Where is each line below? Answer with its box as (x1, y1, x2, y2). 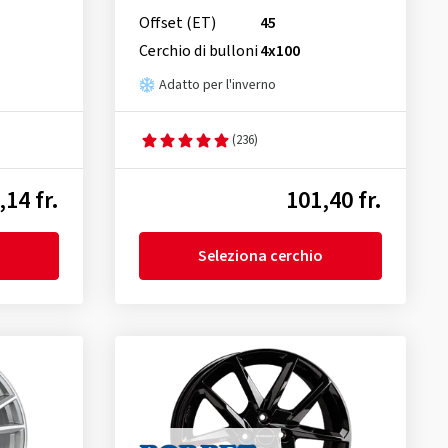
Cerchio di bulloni (138, 40, 258, 63)
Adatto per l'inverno (158, 75, 276, 96)
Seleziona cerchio (197, 245, 323, 268)
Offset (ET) (138, 12, 216, 35)
